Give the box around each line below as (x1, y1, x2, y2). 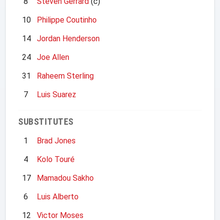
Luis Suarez (37, 89, 76, 99)
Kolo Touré (37, 154, 75, 164)
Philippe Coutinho (37, 15, 97, 25)
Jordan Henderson (37, 33, 100, 43)
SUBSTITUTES (18, 116, 74, 127)
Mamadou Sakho (37, 173, 94, 183)
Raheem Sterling (37, 71, 94, 81)
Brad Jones (37, 136, 76, 145)
